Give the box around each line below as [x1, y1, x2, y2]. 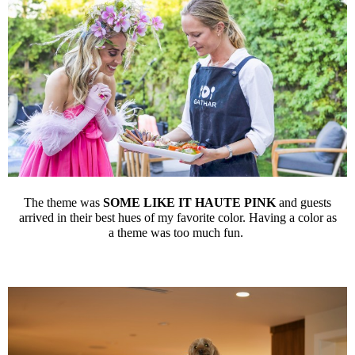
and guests [276, 195, 331, 209]
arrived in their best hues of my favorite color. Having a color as [18, 210, 337, 224]
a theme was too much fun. [109, 225, 246, 239]
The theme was [24, 195, 103, 209]
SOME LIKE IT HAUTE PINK [103, 195, 276, 209]
